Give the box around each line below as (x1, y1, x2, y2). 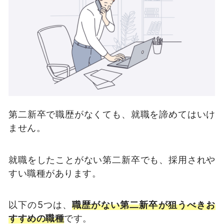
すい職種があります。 (8, 167, 101, 178)
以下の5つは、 (8, 199, 72, 210)
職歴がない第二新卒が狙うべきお (72, 199, 215, 210)
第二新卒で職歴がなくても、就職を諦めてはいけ (8, 108, 215, 119)
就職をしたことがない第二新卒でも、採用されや (8, 153, 215, 165)
